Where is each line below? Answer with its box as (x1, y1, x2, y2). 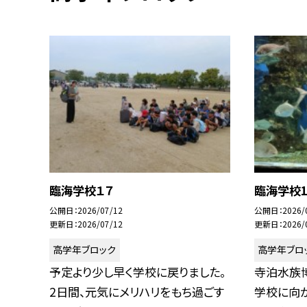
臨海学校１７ (49, 181, 114, 199)
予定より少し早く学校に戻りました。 (49, 262, 225, 280)
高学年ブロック (53, 243, 116, 257)
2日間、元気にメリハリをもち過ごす (49, 282, 224, 300)
